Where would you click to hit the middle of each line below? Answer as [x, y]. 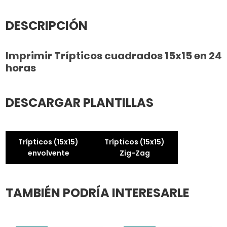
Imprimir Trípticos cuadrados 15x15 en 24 [113, 55]
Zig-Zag [135, 153]
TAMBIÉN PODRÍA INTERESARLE [97, 193]
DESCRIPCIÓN [46, 26]
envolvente [48, 153]
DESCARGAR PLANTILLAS [79, 102]
